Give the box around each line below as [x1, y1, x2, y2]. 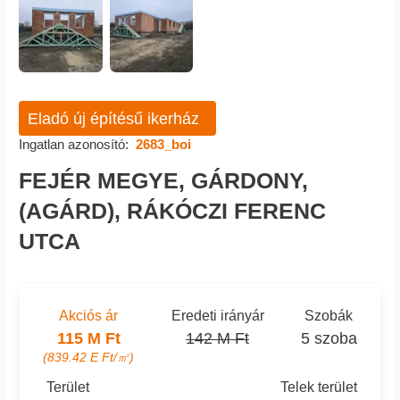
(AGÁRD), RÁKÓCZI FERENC [19, 199, 326, 224]
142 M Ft [186, 329, 249, 347]
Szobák [304, 307, 354, 323]
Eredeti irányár [171, 307, 264, 323]
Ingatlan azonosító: [19, 137, 129, 153]
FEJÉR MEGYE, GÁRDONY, [19, 169, 308, 194]
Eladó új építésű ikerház [27, 109, 199, 128]
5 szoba [300, 329, 357, 347]
